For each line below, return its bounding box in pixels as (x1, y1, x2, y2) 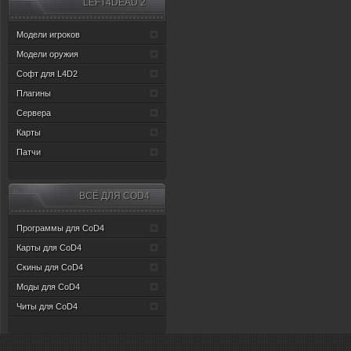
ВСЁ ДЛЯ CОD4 (79, 190, 150, 201)
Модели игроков (16, 30, 81, 39)
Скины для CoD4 (16, 262, 84, 272)
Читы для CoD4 (16, 302, 78, 311)
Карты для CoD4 (16, 243, 82, 252)
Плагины (16, 89, 52, 98)
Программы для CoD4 (16, 223, 105, 233)
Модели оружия (16, 49, 79, 59)
